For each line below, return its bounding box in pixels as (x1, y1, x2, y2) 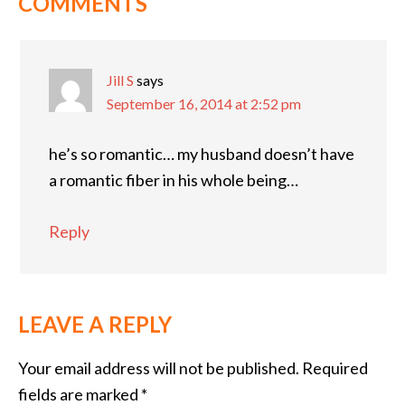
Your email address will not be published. (18, 358, 299, 379)
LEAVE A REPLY (18, 311, 172, 338)
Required (299, 358, 368, 379)
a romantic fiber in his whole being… (49, 170, 298, 191)
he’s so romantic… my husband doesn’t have (49, 144, 354, 165)
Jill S (107, 71, 134, 89)
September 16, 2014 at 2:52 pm (107, 95, 301, 113)
